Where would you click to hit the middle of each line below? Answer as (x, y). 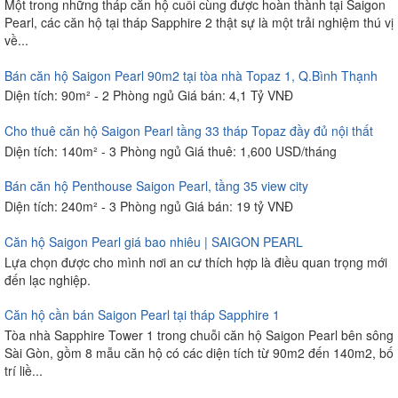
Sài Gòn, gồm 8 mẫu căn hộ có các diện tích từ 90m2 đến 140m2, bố (199, 353)
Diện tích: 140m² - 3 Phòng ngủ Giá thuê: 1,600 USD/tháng (171, 151)
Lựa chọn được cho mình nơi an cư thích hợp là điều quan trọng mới (196, 262)
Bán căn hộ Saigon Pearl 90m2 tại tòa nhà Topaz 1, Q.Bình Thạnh (191, 75)
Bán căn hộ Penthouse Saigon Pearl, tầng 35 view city (156, 186)
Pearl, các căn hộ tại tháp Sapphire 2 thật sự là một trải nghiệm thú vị (199, 23)
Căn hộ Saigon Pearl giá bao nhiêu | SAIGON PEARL (154, 241)
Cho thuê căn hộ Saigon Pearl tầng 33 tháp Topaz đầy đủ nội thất (189, 131)
